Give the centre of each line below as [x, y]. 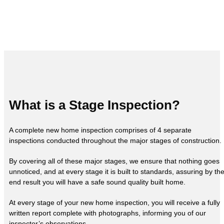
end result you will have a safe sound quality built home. [97, 182]
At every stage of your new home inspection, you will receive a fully [114, 202]
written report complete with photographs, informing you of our [107, 213]
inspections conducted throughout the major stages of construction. [115, 140]
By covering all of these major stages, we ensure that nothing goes [114, 161]
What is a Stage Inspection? [94, 105]
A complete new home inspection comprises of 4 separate [100, 130]
